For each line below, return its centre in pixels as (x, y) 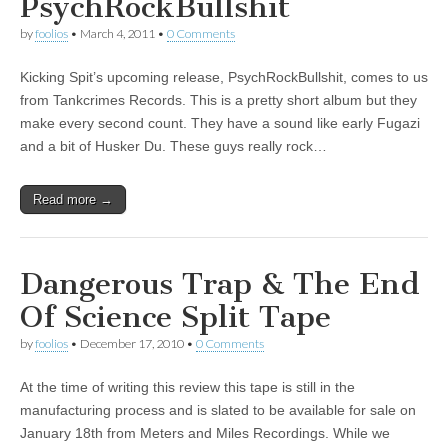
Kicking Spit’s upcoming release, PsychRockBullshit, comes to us (224, 77)
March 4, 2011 (117, 34)
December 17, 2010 (132, 344)
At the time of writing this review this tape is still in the (187, 387)
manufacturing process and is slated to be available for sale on (218, 410)
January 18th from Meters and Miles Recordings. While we (205, 433)
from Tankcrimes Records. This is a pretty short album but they (218, 100)
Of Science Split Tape (175, 317)
